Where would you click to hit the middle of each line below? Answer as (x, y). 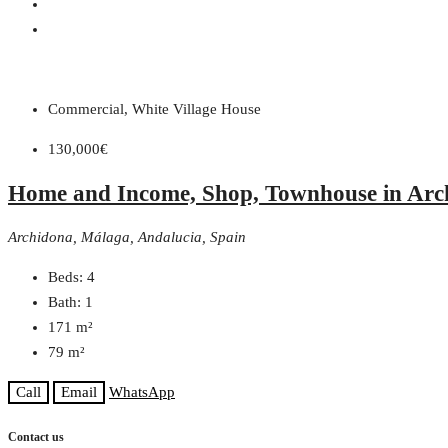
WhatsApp (142, 391)
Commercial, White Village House (154, 109)
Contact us (36, 437)
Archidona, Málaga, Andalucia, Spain (127, 236)
